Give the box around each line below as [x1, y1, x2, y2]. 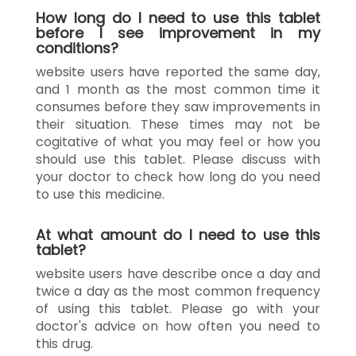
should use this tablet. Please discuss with [36, 149, 320, 168]
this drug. [36, 334, 93, 353]
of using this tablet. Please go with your [36, 299, 320, 318]
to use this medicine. [36, 184, 164, 203]
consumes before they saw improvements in [36, 97, 320, 116]
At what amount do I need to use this [36, 224, 320, 245]
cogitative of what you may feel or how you [36, 132, 320, 151]
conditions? [36, 37, 118, 58]
